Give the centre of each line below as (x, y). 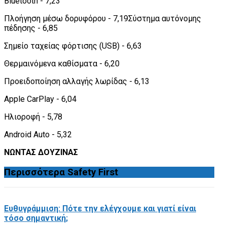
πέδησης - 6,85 (31, 28)
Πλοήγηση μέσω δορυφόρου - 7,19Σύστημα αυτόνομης (103, 18)
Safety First (93, 172)
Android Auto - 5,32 (38, 134)
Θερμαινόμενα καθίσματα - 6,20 (62, 63)
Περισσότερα (36, 172)
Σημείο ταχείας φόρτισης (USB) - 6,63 (73, 46)
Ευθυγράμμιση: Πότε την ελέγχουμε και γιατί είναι (100, 208)
